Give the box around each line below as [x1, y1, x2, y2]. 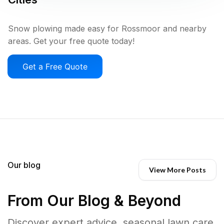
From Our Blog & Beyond [7, 191, 181, 209]
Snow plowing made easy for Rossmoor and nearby [8, 23, 206, 33]
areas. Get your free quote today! [8, 35, 134, 46]
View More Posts [149, 165, 206, 174]
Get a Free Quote [22, 61, 87, 71]
